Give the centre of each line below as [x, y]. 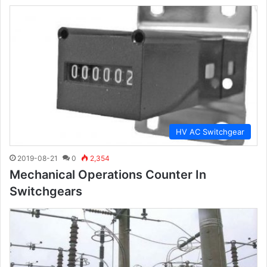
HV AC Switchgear [210, 131]
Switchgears [46, 191]
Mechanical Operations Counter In [108, 174]
